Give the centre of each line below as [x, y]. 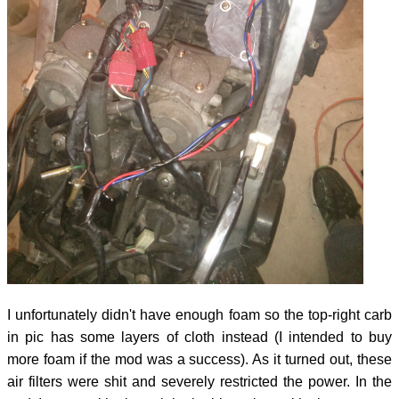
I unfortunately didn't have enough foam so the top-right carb [199, 314]
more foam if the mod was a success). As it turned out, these [199, 359]
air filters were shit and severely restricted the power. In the [199, 381]
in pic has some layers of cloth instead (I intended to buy [199, 337]
